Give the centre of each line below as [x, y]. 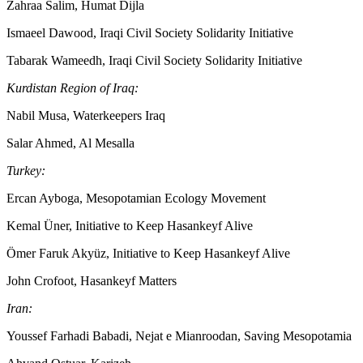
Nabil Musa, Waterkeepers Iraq [86, 115]
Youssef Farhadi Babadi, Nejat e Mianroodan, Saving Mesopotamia [179, 335]
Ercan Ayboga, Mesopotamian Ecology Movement [136, 198]
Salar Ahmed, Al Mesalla [70, 143]
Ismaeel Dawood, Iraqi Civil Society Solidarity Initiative [150, 32]
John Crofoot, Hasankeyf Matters [92, 280]
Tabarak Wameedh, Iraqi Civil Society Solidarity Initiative [154, 60]
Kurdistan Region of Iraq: [73, 88]
